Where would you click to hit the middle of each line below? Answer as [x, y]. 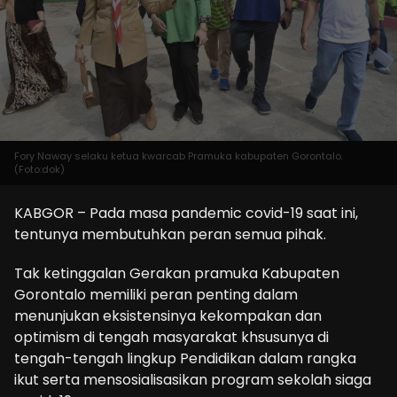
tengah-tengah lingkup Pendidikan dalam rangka [185, 358]
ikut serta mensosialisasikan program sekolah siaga [193, 379]
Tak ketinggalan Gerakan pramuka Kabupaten [177, 273]
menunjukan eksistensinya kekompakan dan [168, 315]
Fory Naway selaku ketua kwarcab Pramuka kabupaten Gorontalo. [179, 156]
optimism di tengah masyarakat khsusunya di [171, 337]
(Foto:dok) [39, 169]
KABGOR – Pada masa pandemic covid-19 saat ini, [186, 213]
